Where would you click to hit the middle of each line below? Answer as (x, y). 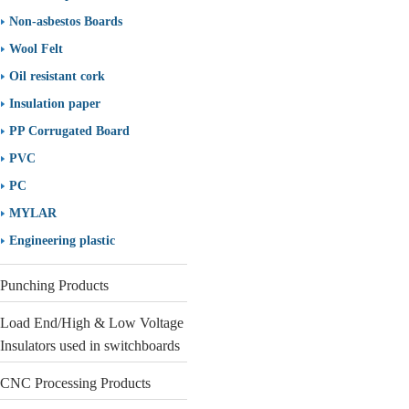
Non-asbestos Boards (66, 21)
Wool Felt (36, 49)
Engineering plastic (62, 241)
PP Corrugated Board (69, 131)
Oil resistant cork (57, 76)
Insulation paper (55, 104)
